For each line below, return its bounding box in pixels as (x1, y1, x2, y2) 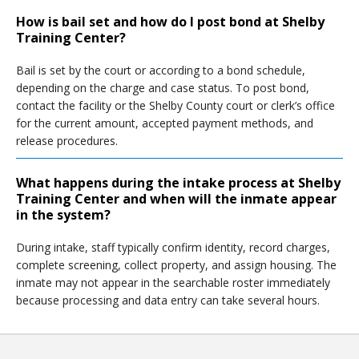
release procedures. (16, 133, 118, 148)
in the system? (16, 206, 111, 224)
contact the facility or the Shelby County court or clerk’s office (16, 98, 335, 113)
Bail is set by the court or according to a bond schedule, (16, 63, 305, 78)
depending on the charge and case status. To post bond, (16, 80, 309, 95)
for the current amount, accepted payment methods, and (16, 115, 313, 131)
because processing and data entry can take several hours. (16, 292, 320, 308)
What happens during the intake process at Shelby (16, 174, 341, 192)
